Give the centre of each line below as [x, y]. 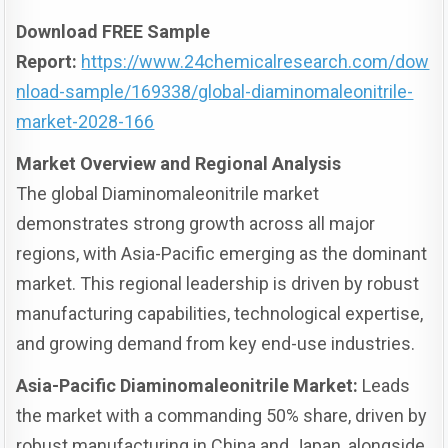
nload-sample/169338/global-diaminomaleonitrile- [215, 91]
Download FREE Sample [113, 31]
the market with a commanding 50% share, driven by [222, 415]
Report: [47, 61]
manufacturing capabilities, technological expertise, [220, 313]
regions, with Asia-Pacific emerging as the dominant [222, 253]
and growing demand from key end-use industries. [216, 343]
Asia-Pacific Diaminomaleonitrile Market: [187, 385]
